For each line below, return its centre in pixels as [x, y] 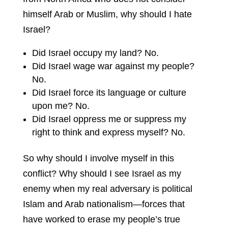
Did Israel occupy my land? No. [95, 53]
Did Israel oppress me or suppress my [109, 119]
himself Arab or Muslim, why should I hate [107, 15]
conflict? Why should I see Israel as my [102, 174]
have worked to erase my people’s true [101, 220]
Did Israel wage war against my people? [113, 66]
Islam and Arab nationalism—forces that [104, 204]
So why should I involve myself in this [98, 159]
